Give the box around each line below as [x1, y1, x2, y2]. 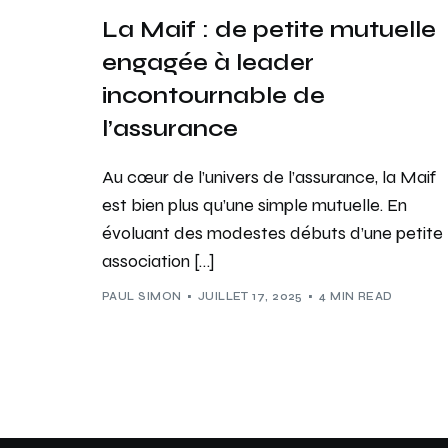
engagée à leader [102, 47, 314, 77]
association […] [102, 249, 215, 272]
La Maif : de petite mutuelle [102, 14, 436, 44]
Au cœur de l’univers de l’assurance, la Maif [102, 165, 436, 188]
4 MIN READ [319, 290, 393, 304]
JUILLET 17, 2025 [197, 290, 303, 304]
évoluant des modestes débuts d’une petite [102, 221, 443, 244]
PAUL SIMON [102, 290, 182, 304]
